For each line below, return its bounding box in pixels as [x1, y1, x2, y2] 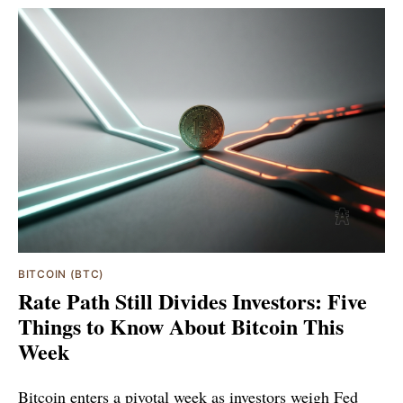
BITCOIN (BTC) [18, 266, 105, 281]
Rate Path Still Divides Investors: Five [18, 284, 367, 317]
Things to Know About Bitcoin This [18, 309, 344, 342]
